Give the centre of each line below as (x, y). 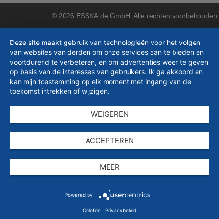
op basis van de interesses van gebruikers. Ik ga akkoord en (106, 72)
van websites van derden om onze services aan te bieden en (107, 52)
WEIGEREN (109, 114)
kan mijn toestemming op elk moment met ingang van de (100, 81)
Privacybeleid (121, 210)
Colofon (92, 210)
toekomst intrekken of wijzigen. (60, 91)
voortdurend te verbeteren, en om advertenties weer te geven (109, 62)
